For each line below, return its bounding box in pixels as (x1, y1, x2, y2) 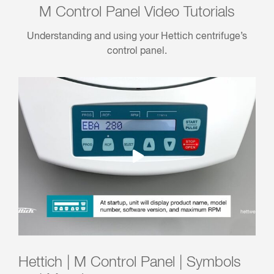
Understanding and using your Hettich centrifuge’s (27, 32, 247, 42)
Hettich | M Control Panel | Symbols (18, 254, 241, 270)
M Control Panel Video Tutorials (39, 5, 235, 20)
